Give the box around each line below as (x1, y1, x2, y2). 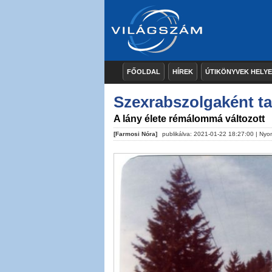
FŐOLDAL (127, 68, 160, 75)
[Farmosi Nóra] (114, 131, 157, 137)
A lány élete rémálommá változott (114, 114, 265, 124)
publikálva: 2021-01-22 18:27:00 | (160, 131, 259, 137)
